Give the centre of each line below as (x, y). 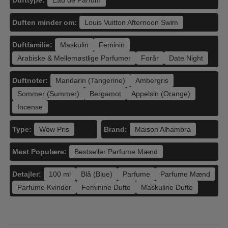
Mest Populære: (39, 151)
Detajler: (27, 174)
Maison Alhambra (163, 129)
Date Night (186, 58)
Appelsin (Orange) (161, 94)
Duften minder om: (45, 22)
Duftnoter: (30, 80)
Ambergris (152, 80)
